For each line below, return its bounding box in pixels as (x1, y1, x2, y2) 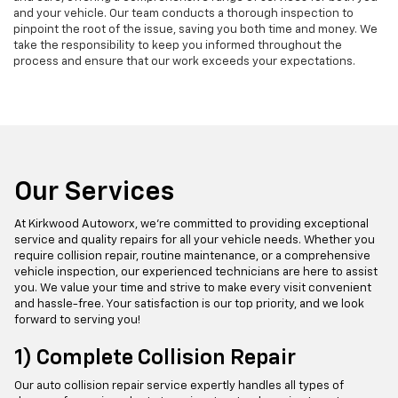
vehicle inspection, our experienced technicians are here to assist (14, 267, 378, 279)
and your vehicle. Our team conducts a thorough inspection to (13, 8, 354, 20)
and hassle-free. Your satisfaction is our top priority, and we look (14, 298, 364, 311)
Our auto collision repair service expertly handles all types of (14, 380, 344, 393)
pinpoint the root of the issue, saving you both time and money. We (13, 24, 378, 36)
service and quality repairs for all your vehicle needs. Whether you (14, 235, 375, 247)
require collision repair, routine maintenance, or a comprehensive (14, 251, 370, 263)
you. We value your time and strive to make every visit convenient (14, 283, 371, 295)
